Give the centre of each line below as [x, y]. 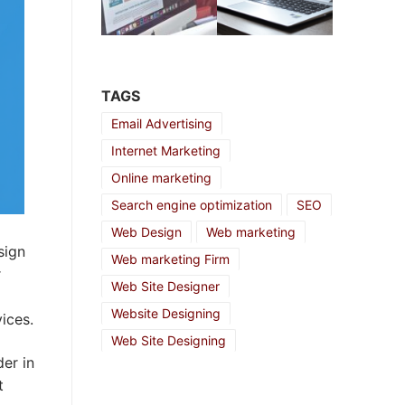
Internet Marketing [166, 150]
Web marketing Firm [170, 259]
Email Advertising [162, 123]
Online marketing [161, 177]
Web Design [146, 231]
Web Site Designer [165, 286]
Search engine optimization [192, 204]
